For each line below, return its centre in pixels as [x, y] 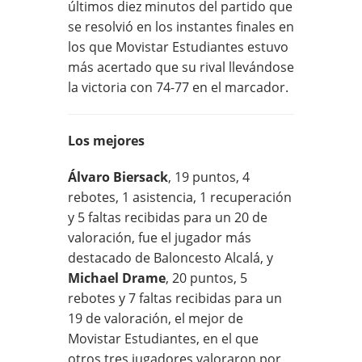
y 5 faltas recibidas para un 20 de [168, 217]
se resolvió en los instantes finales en [181, 26]
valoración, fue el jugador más [160, 237]
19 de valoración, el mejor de [156, 318]
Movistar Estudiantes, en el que [163, 338]
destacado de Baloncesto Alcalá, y [170, 257]
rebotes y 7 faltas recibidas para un [175, 298]
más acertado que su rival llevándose [181, 67]
